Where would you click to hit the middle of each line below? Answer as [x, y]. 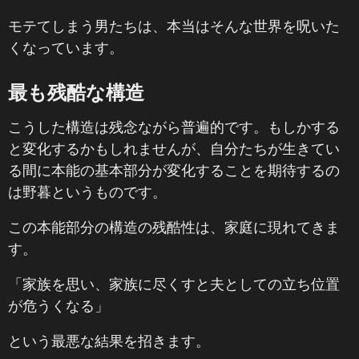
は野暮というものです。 [87, 192]
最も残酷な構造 [76, 92]
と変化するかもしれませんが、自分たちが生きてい [174, 148]
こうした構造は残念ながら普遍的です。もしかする [174, 127]
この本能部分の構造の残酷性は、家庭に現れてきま [174, 227]
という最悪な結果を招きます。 [109, 341]
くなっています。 [66, 47]
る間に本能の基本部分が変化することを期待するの [174, 170]
